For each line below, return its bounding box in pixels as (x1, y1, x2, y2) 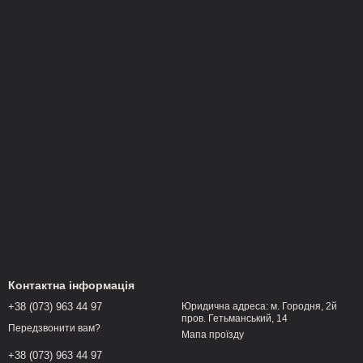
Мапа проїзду (181, 329, 244, 340)
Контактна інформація (8, 279, 135, 292)
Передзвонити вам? (8, 322, 100, 335)
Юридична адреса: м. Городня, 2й (181, 301, 337, 312)
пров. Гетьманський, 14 (181, 313, 288, 324)
